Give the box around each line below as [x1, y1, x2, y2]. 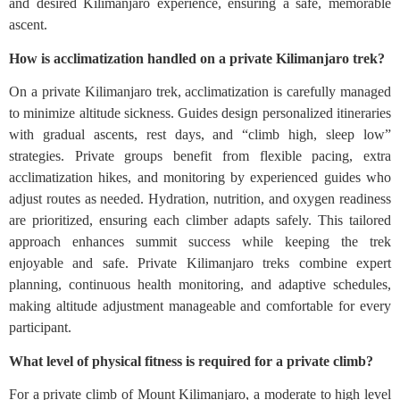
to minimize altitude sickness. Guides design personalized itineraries [9, 105, 391, 121]
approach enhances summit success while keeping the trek [9, 234, 391, 250]
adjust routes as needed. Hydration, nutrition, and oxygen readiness [9, 191, 391, 207]
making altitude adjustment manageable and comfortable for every [9, 298, 391, 314]
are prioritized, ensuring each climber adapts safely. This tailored [9, 212, 391, 229]
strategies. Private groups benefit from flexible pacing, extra [9, 148, 391, 164]
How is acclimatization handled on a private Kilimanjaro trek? [9, 51, 385, 67]
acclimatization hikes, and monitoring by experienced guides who [9, 170, 391, 186]
